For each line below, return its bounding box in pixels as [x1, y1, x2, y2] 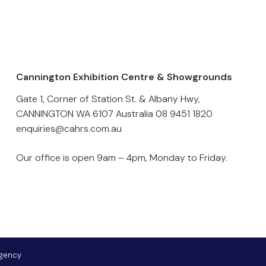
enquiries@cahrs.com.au [15, 122, 122, 135]
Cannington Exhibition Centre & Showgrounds [15, 71, 232, 83]
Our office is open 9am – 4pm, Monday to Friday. [15, 151, 227, 164]
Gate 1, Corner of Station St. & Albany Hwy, [15, 93, 200, 105]
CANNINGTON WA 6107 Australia [15, 107, 156, 120]
